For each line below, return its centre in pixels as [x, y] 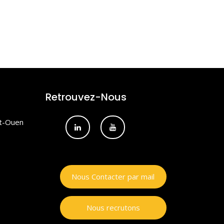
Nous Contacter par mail [113, 177]
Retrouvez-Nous [86, 97]
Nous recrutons [113, 208]
